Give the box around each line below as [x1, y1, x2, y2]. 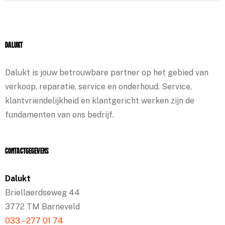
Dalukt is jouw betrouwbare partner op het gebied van [5, 68, 208, 77]
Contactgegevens [5, 148, 49, 156]
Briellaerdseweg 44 [5, 188, 80, 197]
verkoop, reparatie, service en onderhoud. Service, [5, 82, 192, 91]
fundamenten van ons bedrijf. [5, 110, 114, 120]
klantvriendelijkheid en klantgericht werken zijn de [5, 96, 194, 105]
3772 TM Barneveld [5, 202, 80, 211]
